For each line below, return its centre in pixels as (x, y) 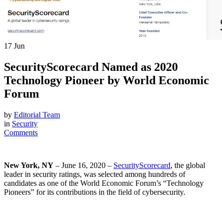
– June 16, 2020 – (83, 165)
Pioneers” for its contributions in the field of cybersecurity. (95, 192)
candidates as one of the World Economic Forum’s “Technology (104, 183)
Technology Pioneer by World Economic (107, 80)
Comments (21, 132)
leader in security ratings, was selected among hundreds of (95, 174)
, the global (188, 165)
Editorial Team (37, 114)
